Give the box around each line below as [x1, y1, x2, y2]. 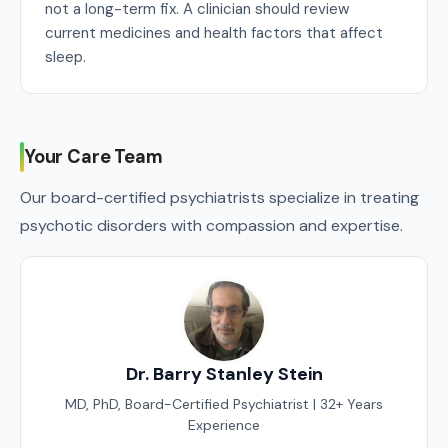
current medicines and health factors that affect [45, 23, 383, 43]
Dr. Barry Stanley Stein [125, 362, 323, 386]
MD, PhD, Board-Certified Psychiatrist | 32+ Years [65, 395, 383, 413]
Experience [188, 416, 260, 434]
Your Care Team [24, 144, 163, 169]
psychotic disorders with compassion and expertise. [20, 215, 403, 236]
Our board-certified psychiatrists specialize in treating [20, 187, 419, 208]
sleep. [45, 47, 86, 67]
